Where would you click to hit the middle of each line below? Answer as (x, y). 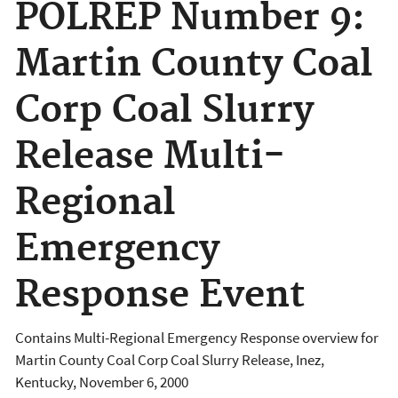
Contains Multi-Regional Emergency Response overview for (197, 337)
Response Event (160, 296)
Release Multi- (150, 157)
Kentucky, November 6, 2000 (102, 382)
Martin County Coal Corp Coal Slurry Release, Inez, (170, 359)
